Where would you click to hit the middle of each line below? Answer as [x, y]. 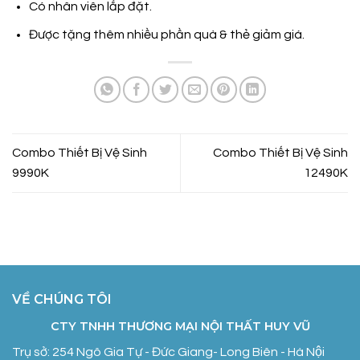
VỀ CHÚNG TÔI [62, 299]
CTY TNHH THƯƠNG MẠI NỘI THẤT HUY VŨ [180, 326]
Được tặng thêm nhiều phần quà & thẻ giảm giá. [166, 34]
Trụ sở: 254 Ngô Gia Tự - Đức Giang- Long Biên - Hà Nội [168, 352]
